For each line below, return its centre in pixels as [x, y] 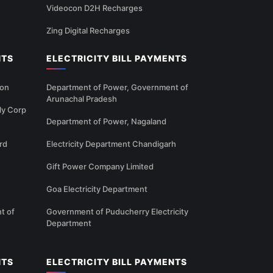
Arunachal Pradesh [82, 98]
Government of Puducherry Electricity [117, 211]
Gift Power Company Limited [100, 166]
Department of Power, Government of [117, 87]
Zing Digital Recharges [88, 30]
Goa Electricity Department [97, 189]
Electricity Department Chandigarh [111, 144]
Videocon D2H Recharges [94, 8]
